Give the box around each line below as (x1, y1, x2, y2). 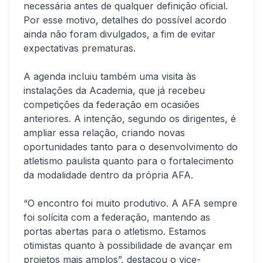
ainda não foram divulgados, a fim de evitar (23, 28, 215, 40)
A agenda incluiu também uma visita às (23, 70, 196, 82)
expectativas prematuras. (23, 42, 136, 54)
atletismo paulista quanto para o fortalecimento (23, 155, 234, 167)
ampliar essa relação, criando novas (23, 127, 185, 139)
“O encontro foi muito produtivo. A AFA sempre (23, 197, 237, 209)
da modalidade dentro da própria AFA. (23, 169, 193, 181)
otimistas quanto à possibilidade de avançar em (23, 240, 232, 251)
